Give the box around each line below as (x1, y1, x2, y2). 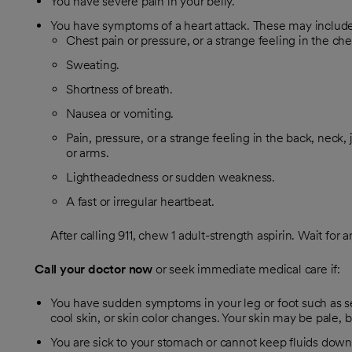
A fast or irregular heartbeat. (66, 194, 214, 209)
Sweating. (66, 57, 120, 72)
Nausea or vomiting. (66, 106, 174, 121)
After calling (50, 228, 119, 243)
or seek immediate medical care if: (152, 262, 340, 277)
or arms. (66, 145, 109, 160)
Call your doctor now (35, 262, 152, 277)
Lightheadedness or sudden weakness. (66, 170, 275, 185)
